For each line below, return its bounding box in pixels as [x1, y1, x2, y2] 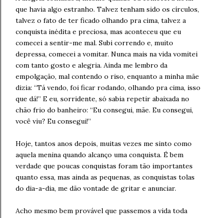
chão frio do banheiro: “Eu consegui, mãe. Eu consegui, [16, 106, 193, 114]
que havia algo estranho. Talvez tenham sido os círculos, [16, 5, 199, 14]
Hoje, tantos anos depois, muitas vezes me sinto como [16, 139, 192, 148]
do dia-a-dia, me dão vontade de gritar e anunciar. [16, 184, 176, 193]
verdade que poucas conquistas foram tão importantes [16, 162, 193, 170]
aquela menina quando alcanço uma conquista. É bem [16, 150, 183, 159]
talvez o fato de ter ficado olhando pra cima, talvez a [16, 16, 186, 25]
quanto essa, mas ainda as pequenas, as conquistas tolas [16, 173, 195, 182]
